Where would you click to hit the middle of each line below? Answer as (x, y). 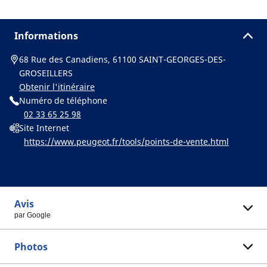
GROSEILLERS (46, 73)
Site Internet (44, 128)
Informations (46, 36)
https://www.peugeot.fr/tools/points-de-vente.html (126, 142)
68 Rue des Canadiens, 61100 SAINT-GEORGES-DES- (122, 59)
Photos (31, 247)
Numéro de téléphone (63, 100)
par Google (32, 215)
